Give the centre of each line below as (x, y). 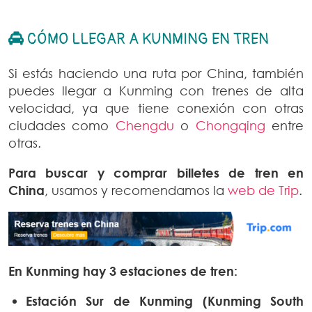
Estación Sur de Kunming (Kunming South (165, 301)
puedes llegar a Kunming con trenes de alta (156, 91)
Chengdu (145, 126)
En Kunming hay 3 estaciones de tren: (125, 271)
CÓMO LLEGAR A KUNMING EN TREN (146, 39)
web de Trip (263, 190)
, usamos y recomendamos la (136, 190)
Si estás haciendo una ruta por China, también (156, 73)
